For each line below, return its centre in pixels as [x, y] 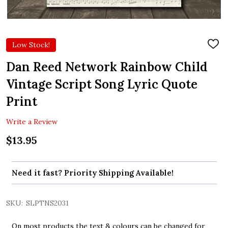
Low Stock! [31, 45]
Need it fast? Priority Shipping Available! [92, 173]
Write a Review [32, 121]
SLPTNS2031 [47, 203]
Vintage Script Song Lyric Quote [102, 84]
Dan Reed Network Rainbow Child [107, 67]
